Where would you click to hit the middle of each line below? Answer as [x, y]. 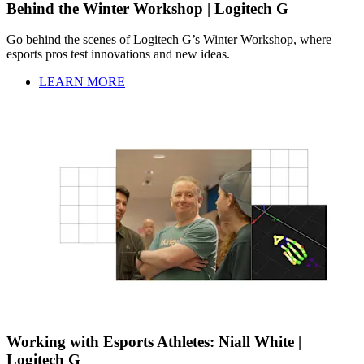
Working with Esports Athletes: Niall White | [154, 342]
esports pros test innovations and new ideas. [118, 54]
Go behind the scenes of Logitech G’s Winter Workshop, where [169, 40]
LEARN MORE [82, 82]
